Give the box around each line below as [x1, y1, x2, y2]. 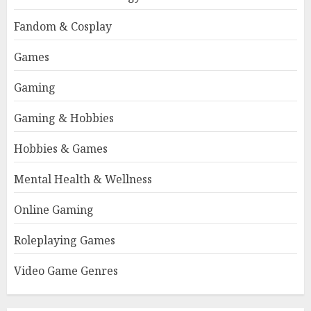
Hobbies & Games [14, 141, 108, 156]
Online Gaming [14, 202, 94, 217]
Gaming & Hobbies [14, 110, 114, 126]
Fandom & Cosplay [14, 19, 112, 34]
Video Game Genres [14, 263, 118, 278]
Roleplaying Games [14, 233, 115, 248]
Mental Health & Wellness [14, 171, 152, 187]
